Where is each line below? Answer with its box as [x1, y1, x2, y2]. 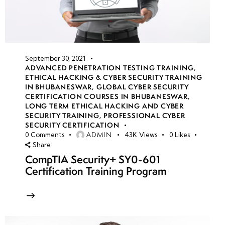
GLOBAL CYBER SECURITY [96, 82, 189, 91]
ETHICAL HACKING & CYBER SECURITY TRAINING [25, 72, 202, 82]
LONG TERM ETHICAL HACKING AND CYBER [25, 101, 184, 110]
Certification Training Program [25, 164, 166, 179]
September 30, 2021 [25, 54, 85, 62]
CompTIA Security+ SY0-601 [25, 152, 160, 167]
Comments [30, 130, 64, 139]
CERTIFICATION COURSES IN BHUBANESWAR [25, 91, 188, 101]
